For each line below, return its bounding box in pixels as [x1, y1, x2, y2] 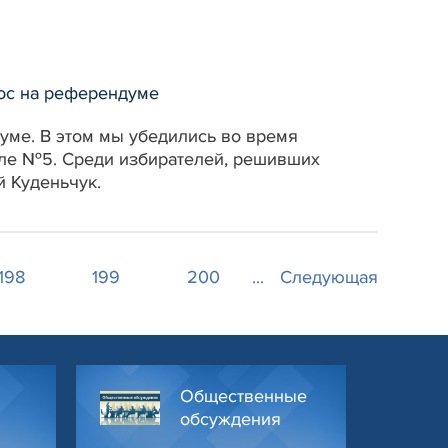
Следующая [280, 266, 378, 289]
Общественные [180, 384, 307, 407]
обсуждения [180, 407, 281, 430]
